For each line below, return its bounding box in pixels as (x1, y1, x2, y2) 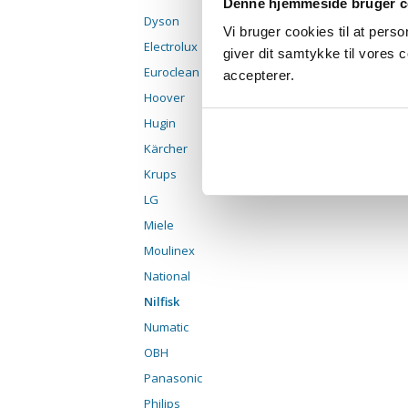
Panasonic (144, 370, 202, 387)
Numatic (144, 319, 189, 336)
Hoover (144, 89, 185, 107)
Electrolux (144, 38, 198, 56)
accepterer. (222, 67, 294, 84)
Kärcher (144, 140, 188, 158)
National (144, 268, 190, 285)
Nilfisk (144, 293, 179, 311)
